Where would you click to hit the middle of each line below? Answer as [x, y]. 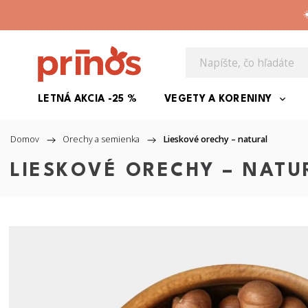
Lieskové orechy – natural [215, 139]
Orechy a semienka [101, 139]
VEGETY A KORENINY [218, 99]
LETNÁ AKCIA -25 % [88, 99]
